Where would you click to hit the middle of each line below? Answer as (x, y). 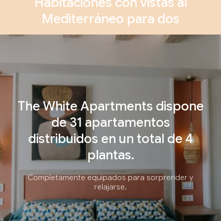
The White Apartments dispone (110, 106)
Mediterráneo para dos (110, 18)
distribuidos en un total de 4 (110, 138)
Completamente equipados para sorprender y (110, 177)
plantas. (110, 155)
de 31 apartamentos (110, 122)
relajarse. (110, 187)
